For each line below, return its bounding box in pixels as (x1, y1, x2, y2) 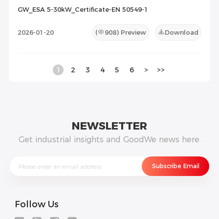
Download (165, 28, 199, 36)
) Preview (116, 28, 146, 36)
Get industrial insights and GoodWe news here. (18, 135, 201, 145)
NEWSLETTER (72, 119, 147, 133)
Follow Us (15, 199, 59, 210)
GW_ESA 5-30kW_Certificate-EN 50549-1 (17, 5, 148, 13)
